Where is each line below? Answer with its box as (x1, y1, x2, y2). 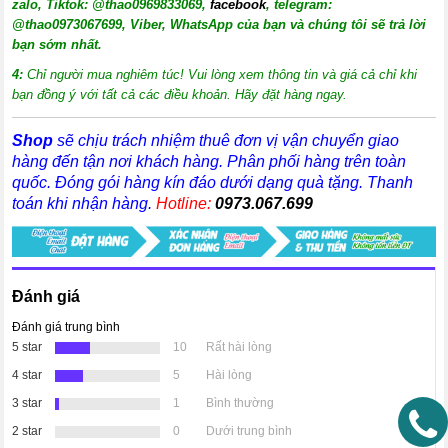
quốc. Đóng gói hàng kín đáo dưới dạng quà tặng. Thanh (12, 174, 414, 191)
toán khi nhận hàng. (12, 195, 157, 212)
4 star (12, 367, 43, 382)
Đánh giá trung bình (12, 319, 121, 334)
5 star (12, 339, 43, 354)
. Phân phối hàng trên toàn (219, 153, 407, 170)
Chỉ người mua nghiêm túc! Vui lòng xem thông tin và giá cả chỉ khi (23, 67, 418, 82)
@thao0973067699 (12, 17, 123, 32)
